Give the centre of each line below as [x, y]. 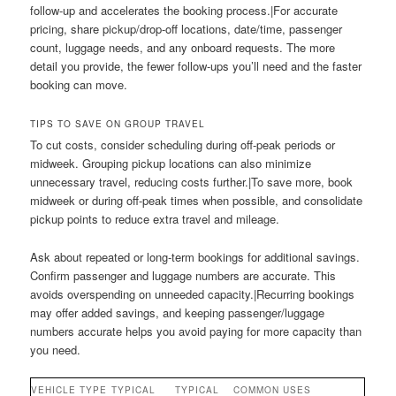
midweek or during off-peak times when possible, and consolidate [197, 201]
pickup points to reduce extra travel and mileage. [155, 219]
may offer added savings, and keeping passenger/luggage [178, 312]
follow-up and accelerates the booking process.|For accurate [184, 11]
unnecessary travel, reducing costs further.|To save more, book [192, 182]
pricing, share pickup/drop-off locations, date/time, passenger [187, 29]
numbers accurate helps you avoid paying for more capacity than [196, 331]
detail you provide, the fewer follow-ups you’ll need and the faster [196, 66]
